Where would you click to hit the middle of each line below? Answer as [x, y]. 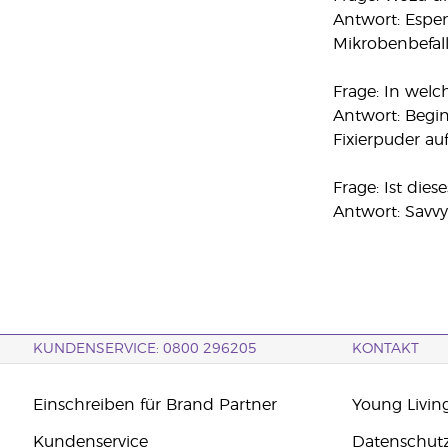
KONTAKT [386, 349]
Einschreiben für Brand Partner [154, 405]
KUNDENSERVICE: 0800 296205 [144, 349]
